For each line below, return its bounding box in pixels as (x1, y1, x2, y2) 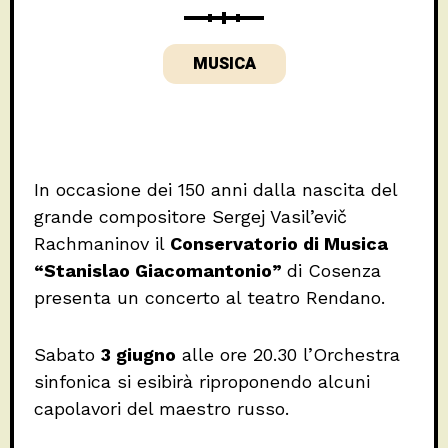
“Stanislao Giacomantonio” (34, 259, 287, 281)
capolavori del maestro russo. (34, 397, 289, 419)
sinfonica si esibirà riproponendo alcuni (34, 370, 370, 392)
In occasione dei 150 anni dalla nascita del (34, 178, 397, 200)
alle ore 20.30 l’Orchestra (176, 343, 400, 365)
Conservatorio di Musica (170, 232, 388, 254)
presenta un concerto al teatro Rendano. (34, 286, 385, 308)
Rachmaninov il (34, 232, 170, 254)
